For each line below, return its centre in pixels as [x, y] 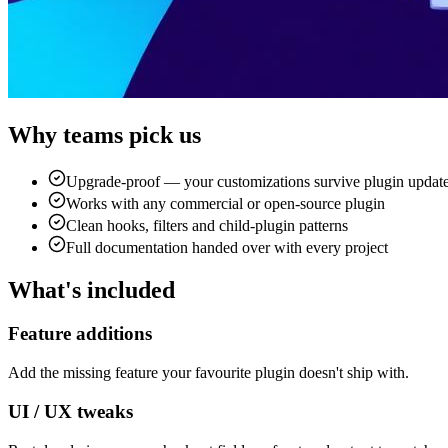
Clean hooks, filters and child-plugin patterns [207, 225]
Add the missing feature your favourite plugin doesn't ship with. [208, 373]
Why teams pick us [104, 134]
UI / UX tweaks [70, 411]
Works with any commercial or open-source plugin [225, 203]
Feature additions [80, 334]
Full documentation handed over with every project [227, 247]
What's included [91, 289]
